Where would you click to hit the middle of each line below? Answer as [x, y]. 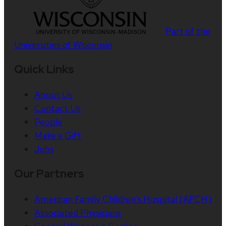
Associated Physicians [78, 212]
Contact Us [58, 108]
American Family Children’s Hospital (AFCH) [123, 199]
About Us [53, 94]
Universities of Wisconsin [63, 44]
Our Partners [49, 174]
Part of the [188, 31]
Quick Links [44, 69]
